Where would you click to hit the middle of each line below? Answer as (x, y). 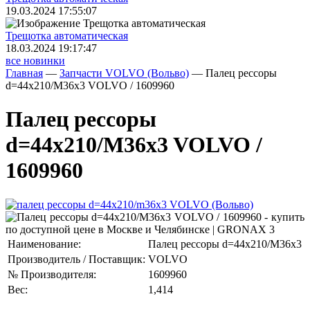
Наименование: (44, 244)
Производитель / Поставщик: (76, 259)
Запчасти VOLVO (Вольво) (124, 73)
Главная (24, 73)
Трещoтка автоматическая (67, 36)
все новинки (35, 61)
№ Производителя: (52, 274)
